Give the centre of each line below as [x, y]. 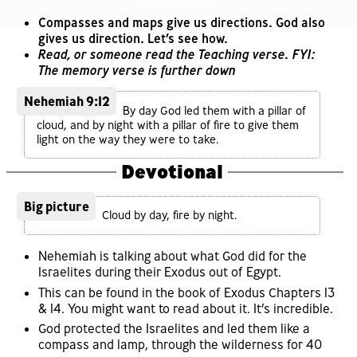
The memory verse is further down [137, 70]
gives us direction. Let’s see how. [133, 38]
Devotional [172, 172]
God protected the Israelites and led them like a [174, 329]
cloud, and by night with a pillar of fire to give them [167, 125]
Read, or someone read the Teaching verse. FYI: [177, 54]
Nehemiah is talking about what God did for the [173, 256]
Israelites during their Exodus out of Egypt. [160, 272]
